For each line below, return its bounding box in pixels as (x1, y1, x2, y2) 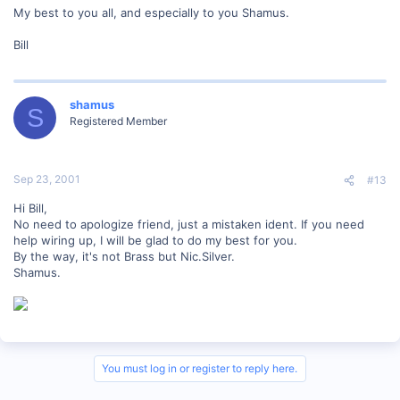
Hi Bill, (13, 200, 47, 215)
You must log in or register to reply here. (102, 361, 297, 375)
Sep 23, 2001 (13, 171, 80, 186)
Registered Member (70, 114, 167, 128)
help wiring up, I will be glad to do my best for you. (13, 232, 297, 247)
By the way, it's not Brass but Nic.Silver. (13, 248, 235, 263)
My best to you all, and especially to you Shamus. (13, 5, 289, 20)
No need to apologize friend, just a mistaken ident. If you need (13, 216, 364, 231)
